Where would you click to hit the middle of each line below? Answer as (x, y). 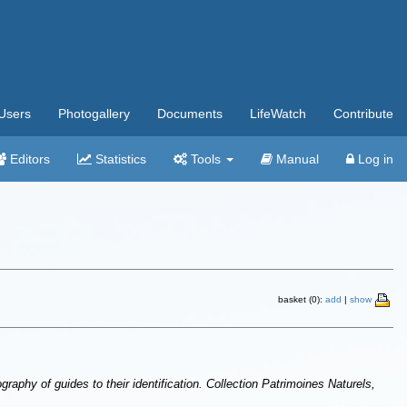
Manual (296, 159)
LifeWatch (278, 114)
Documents (190, 114)
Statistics (119, 159)
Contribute (363, 114)
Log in (374, 159)
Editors (28, 159)
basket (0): (302, 299)
